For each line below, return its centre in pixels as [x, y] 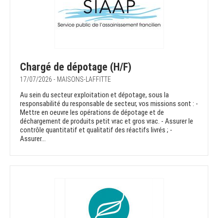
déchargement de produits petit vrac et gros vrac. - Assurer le [107, 121]
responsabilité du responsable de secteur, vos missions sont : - [109, 104]
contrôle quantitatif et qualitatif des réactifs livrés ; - [96, 130]
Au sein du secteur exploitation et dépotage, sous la [94, 95]
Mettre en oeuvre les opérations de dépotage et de [92, 113]
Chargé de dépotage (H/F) [76, 67]
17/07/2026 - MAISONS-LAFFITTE [65, 80]
